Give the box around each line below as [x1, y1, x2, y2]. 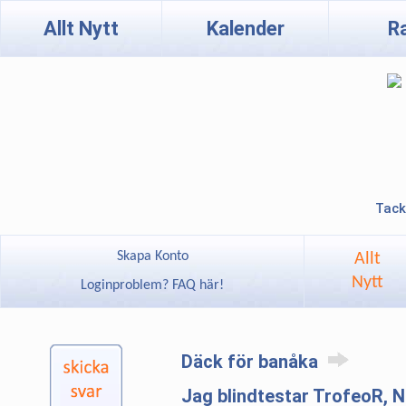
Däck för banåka [181, 351, 323, 372]
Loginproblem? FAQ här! [77, 278, 227, 293]
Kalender [206, 17, 285, 40]
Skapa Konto [116, 249, 188, 264]
